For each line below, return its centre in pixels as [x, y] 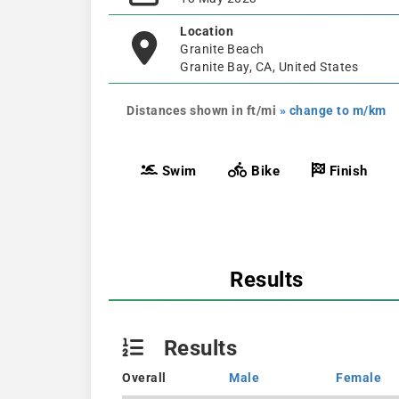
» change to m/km [333, 110]
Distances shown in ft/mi [203, 110]
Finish [346, 171]
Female [358, 378]
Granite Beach [222, 49]
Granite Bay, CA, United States [269, 66]
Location [207, 31]
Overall [144, 378]
